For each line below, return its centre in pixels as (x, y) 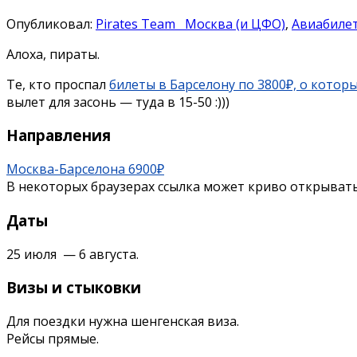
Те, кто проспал (58, 84)
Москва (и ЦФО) (232, 24)
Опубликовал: (51, 24)
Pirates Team (137, 24)
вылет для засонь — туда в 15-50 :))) (118, 102)
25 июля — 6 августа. (73, 254)
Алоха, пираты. (53, 54)
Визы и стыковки (74, 288)
